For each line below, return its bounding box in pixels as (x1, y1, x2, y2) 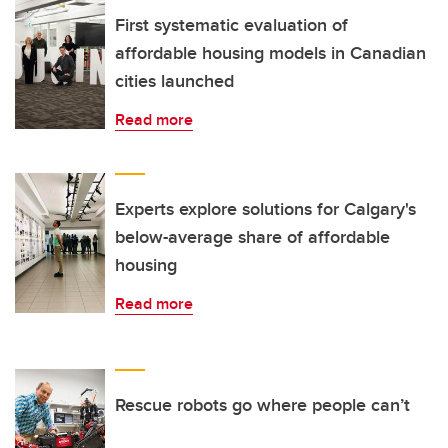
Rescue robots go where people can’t (115, 391, 410, 418)
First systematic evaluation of (115, 11, 348, 38)
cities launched (115, 67, 234, 94)
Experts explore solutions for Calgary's (115, 195, 416, 222)
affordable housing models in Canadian (115, 39, 426, 66)
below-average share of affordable (115, 223, 390, 250)
